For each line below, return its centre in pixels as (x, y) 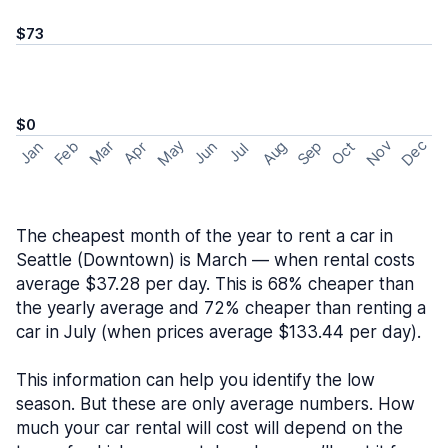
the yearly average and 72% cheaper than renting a (221, 308)
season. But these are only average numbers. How (215, 404)
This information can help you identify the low (195, 380)
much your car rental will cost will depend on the (209, 428)
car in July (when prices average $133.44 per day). (218, 332)
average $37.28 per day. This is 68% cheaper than (215, 284)
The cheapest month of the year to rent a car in (204, 236)
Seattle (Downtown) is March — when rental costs (215, 260)
